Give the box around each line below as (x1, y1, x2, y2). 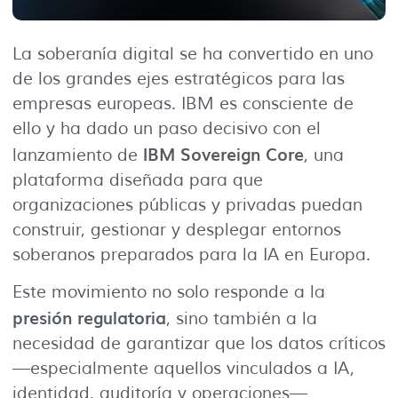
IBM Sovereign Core (143, 140, 304, 166)
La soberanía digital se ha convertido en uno (12, 43, 373, 65)
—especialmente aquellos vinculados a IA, (12, 357, 354, 379)
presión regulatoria (12, 304, 166, 330)
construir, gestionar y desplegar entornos (12, 219, 341, 241)
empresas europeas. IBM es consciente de (12, 92, 354, 115)
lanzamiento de (12, 144, 143, 166)
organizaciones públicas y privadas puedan (12, 194, 362, 216)
